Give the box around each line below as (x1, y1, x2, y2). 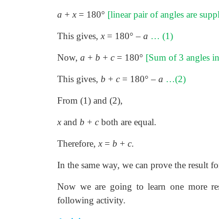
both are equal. (99, 117, 156, 127)
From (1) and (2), (57, 95, 123, 106)
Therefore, (57, 138, 98, 149)
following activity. (57, 195, 126, 205)
